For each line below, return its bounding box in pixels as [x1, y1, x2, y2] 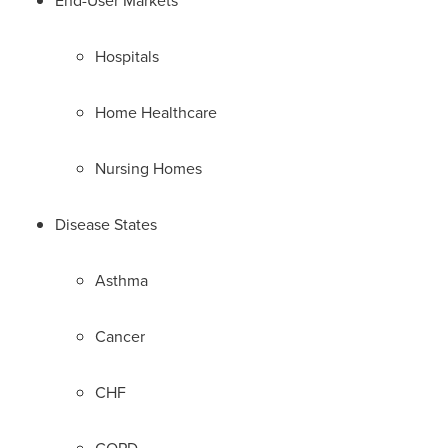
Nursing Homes [95, 157, 202, 179]
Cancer [95, 325, 145, 347]
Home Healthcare [95, 101, 217, 123]
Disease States [55, 213, 157, 235]
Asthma [95, 269, 148, 291]
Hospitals [95, 45, 159, 67]
